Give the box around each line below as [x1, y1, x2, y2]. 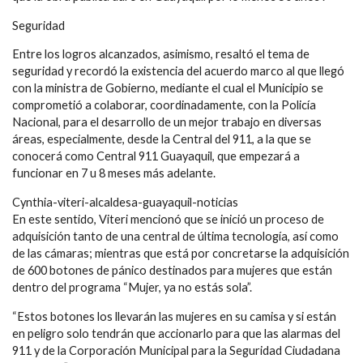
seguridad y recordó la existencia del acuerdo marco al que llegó [12, 64, 344, 79]
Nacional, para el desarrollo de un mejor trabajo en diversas [12, 115, 322, 130]
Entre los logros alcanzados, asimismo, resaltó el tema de [12, 47, 310, 62]
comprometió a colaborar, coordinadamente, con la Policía [12, 98, 316, 113]
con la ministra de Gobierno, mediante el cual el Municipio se [12, 81, 323, 96]
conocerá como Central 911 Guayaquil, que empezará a [12, 149, 300, 164]
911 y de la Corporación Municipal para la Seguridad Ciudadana [12, 343, 340, 357]
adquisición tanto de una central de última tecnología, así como [12, 229, 339, 244]
